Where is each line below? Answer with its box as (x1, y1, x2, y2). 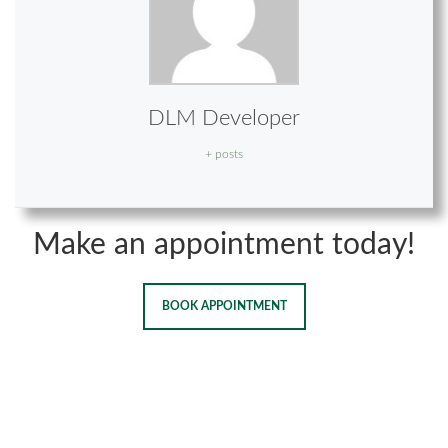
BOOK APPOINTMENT (161, 300, 287, 313)
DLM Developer (148, 107, 300, 130)
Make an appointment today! (33, 230, 415, 261)
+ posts (205, 148, 243, 161)
